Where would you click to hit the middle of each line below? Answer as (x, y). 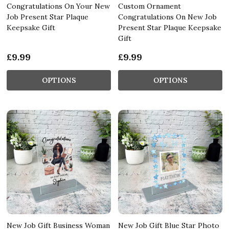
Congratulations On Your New (58, 6)
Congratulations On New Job (167, 17)
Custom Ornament (150, 6)
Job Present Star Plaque (48, 17)
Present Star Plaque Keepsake (170, 27)
